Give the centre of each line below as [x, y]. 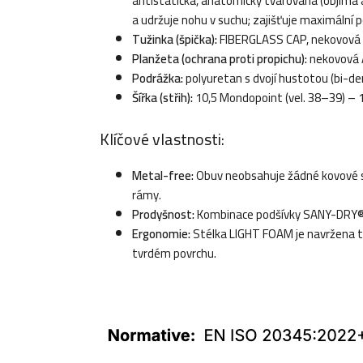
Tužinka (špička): [175, 39]
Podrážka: [158, 78]
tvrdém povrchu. [174, 253]
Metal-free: [163, 175]
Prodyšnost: [163, 214]
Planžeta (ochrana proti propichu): [220, 59]
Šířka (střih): [162, 98]
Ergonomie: [161, 234]
